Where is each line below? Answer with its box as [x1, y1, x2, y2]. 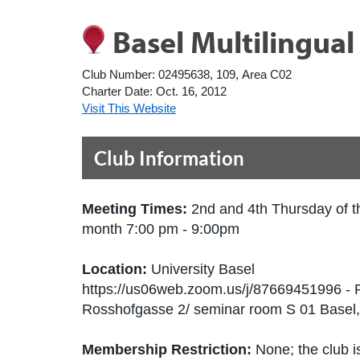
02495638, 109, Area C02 [158, 67, 292, 81]
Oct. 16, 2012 [156, 84, 227, 98]
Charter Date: [82, 84, 153, 98]
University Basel [151, 261, 255, 277]
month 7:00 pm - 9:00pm [82, 221, 239, 237]
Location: [82, 261, 151, 277]
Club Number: [82, 67, 155, 81]
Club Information [94, 146, 244, 170]
